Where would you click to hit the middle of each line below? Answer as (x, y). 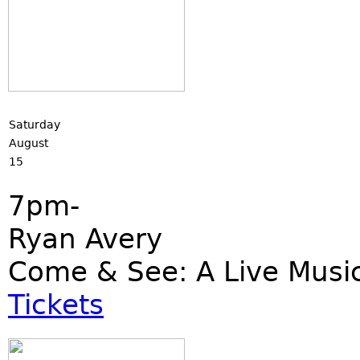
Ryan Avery (85, 239)
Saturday (35, 125)
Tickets (56, 305)
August (29, 143)
